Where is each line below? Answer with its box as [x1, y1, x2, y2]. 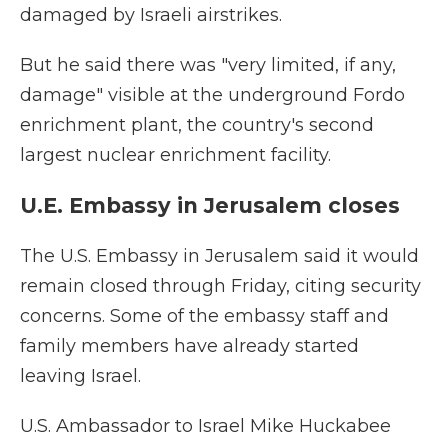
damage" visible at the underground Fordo [20, 84, 405, 106]
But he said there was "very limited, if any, [20, 54, 396, 76]
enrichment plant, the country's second [20, 114, 374, 136]
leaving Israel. [20, 365, 141, 387]
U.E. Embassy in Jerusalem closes [20, 193, 400, 218]
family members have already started [20, 335, 359, 357]
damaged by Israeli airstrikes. [20, 4, 282, 26]
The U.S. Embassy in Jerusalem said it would [20, 245, 419, 267]
